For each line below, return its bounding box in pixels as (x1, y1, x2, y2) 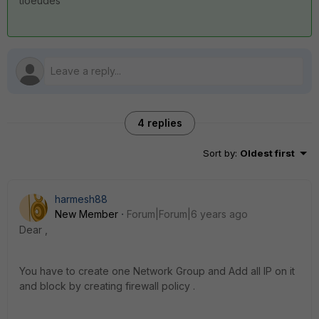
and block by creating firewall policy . (19, 280, 195, 292)
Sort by (203, 147, 235, 159)
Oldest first (240, 147, 295, 159)
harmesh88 (55, 193, 108, 205)
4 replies (137, 117, 182, 129)
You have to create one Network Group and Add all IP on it (19, 265, 295, 277)
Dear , (19, 224, 48, 236)
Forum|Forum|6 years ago (127, 208, 248, 220)
